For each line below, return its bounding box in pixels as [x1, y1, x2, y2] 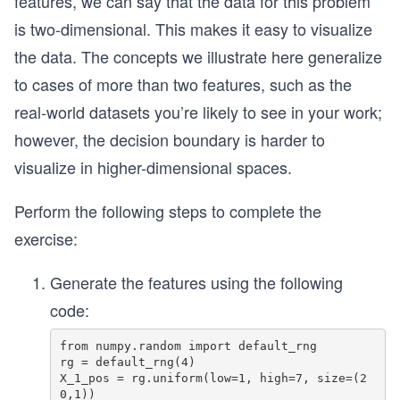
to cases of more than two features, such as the [14, 72, 352, 96]
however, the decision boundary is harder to [14, 128, 325, 151]
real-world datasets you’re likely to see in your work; [14, 100, 382, 123]
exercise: [14, 227, 78, 250]
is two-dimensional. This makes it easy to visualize [14, 17, 372, 40]
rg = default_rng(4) [59, 354, 196, 369]
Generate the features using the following [50, 271, 343, 294]
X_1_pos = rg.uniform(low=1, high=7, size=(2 [59, 371, 367, 385]
